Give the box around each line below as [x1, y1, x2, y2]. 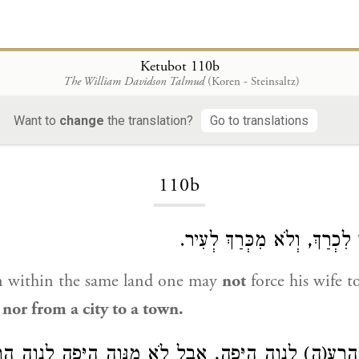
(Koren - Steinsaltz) [207, 73, 300, 89]
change [59, 112, 104, 128]
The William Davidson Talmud [63, 73, 204, 89]
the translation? [104, 112, 193, 128]
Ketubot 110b [139, 56, 220, 75]
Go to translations [210, 112, 309, 128]
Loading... [153, 128, 206, 143]
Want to [14, 112, 59, 128]
